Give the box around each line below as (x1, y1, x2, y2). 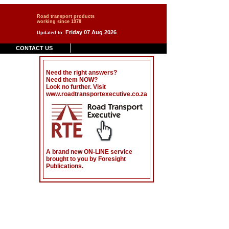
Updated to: (37, 30, 65, 35)
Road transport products (37, 14, 95, 19)
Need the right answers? (46, 69, 117, 76)
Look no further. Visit (46, 83, 106, 90)
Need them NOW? (46, 76, 98, 83)
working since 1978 (37, 19, 81, 24)
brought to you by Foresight (46, 155, 126, 163)
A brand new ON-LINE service (46, 148, 132, 155)
